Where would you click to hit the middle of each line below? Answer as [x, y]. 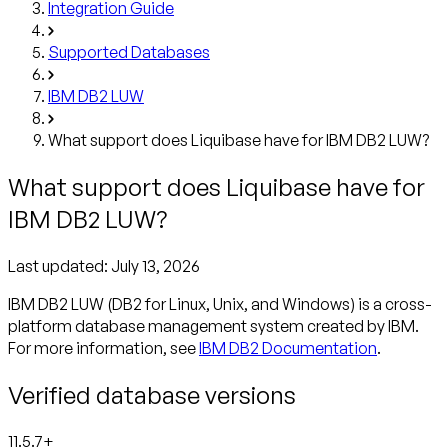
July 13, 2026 [155, 265]
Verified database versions [152, 394]
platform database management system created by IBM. [213, 325]
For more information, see [103, 347]
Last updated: [59, 265]
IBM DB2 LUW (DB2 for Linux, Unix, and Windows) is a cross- [220, 303]
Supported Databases [129, 51]
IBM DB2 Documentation [288, 347]
